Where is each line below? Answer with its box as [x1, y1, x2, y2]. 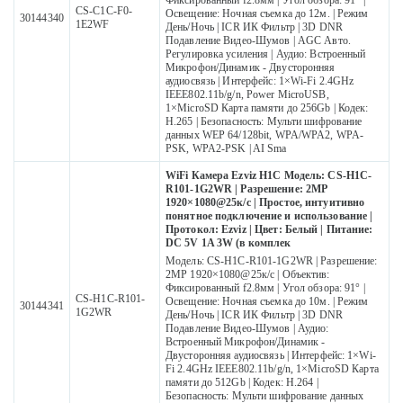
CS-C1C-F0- [76, 4, 133, 18]
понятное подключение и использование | [166, 210, 373, 223]
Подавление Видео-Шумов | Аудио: [166, 322, 329, 336]
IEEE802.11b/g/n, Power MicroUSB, [166, 88, 329, 102]
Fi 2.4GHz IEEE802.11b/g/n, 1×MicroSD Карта [166, 363, 379, 376]
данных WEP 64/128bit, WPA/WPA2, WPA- [166, 129, 364, 142]
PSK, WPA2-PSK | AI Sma [166, 142, 287, 156]
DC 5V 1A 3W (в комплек [166, 237, 291, 250]
